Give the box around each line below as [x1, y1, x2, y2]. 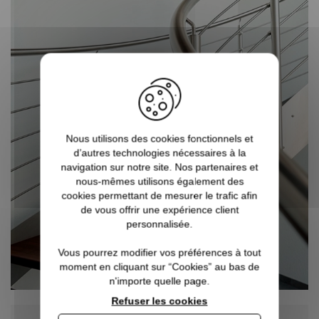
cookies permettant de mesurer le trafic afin [61, 189, 258, 201]
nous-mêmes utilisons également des [75, 175, 244, 187]
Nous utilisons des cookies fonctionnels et [66, 132, 253, 144]
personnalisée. [126, 218, 193, 229]
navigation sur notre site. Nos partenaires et [61, 161, 258, 172]
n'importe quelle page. [109, 275, 210, 286]
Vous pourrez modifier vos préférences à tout [58, 246, 261, 258]
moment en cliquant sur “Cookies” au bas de [59, 261, 260, 272]
